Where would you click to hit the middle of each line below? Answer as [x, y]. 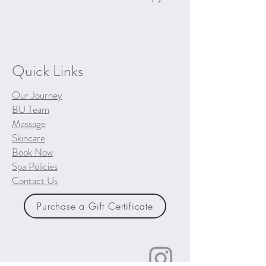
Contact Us [35, 180]
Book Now [32, 152]
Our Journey [37, 95]
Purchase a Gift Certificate [95, 206]
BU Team [31, 109]
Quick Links [48, 71]
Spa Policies [35, 166]
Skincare [28, 138]
